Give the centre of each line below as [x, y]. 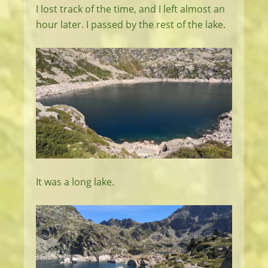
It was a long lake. [75, 182]
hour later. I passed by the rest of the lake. [131, 25]
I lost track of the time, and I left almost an [130, 9]
